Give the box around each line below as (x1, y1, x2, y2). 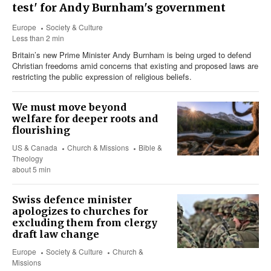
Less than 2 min (12, 33, 64, 44)
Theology (12, 153, 43, 164)
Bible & (139, 142, 163, 153)
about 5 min (12, 164, 51, 175)
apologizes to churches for (12, 205, 148, 218)
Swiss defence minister (12, 194, 132, 206)
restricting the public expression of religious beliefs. (12, 71, 192, 83)
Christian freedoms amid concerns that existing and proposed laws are (12, 60, 258, 72)
